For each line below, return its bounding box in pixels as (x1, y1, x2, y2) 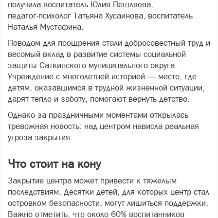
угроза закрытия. (8, 132, 73, 142)
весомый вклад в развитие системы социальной (8, 49, 186, 59)
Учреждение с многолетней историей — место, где (8, 72, 197, 81)
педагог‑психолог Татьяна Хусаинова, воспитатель (8, 11, 193, 20)
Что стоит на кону (8, 157, 101, 170)
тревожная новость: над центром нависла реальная (8, 121, 199, 131)
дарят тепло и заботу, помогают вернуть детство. (8, 94, 190, 104)
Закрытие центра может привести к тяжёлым (8, 176, 177, 185)
